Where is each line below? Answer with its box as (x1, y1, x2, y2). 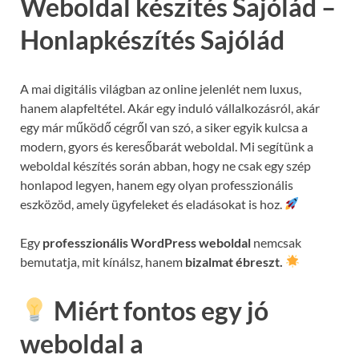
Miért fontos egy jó (49, 295, 269, 327)
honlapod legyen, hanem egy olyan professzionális (20, 176, 293, 192)
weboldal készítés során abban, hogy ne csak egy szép (20, 157, 311, 173)
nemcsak (251, 234, 301, 250)
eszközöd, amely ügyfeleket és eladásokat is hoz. (20, 196, 284, 212)
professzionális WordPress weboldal (42, 234, 251, 250)
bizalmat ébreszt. (185, 253, 283, 269)
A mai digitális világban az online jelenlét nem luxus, (20, 80, 301, 96)
